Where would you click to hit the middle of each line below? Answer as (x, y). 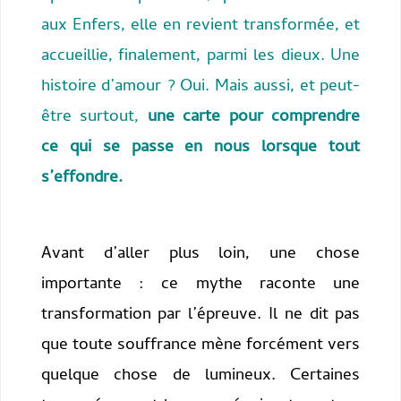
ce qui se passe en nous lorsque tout (200, 148)
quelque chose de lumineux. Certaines (200, 376)
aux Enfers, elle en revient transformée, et (200, 26)
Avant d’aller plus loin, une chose (200, 254)
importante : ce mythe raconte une (200, 285)
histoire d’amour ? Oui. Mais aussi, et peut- (200, 87)
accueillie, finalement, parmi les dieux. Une (200, 56)
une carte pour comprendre (254, 117)
